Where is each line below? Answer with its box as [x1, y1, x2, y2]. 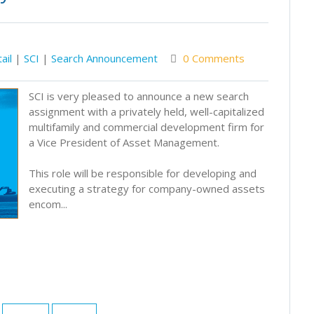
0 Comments [183, 50, 245, 65]
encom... [29, 196, 67, 211]
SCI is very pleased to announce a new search [29, 88, 249, 103]
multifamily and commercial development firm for [29, 119, 264, 134]
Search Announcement [51, 50, 158, 65]
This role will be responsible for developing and [29, 165, 257, 180]
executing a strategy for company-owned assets [29, 181, 265, 196]
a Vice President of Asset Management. [29, 135, 219, 149]
